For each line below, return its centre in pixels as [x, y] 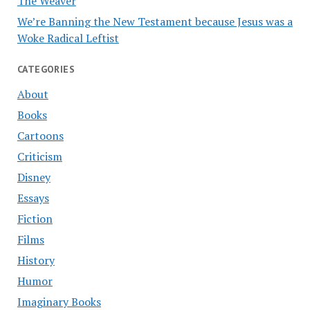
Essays [33, 198]
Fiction [35, 219]
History [36, 261]
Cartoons [40, 136]
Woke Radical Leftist [68, 38]
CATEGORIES [46, 69]
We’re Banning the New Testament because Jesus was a [155, 21]
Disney [34, 177]
